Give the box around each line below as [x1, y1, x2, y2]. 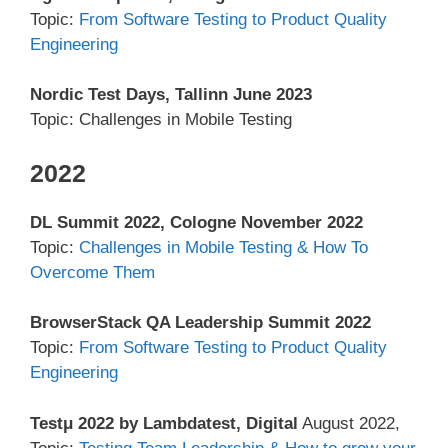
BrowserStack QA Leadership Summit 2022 [30, 313, 371, 333]
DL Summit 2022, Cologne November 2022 [30, 212, 363, 232]
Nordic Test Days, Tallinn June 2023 [30, 85, 312, 105]
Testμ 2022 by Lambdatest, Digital [30, 413, 298, 433]
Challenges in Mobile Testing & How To [79, 237, 368, 257]
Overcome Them [30, 262, 155, 282]
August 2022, [298, 413, 400, 433]
